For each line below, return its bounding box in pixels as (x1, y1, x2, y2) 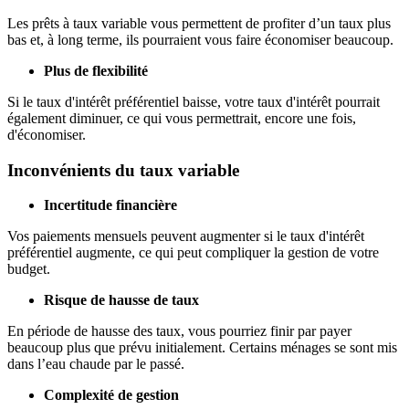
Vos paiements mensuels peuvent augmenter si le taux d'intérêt (7, 228, 364, 245)
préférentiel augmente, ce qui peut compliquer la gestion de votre (7, 245, 379, 261)
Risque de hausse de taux (44, 292, 199, 309)
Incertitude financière (44, 197, 177, 214)
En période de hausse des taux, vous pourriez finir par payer (7, 323, 351, 340)
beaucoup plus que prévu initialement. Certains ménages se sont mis (7, 340, 397, 356)
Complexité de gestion (44, 387, 179, 404)
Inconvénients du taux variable (7, 160, 239, 180)
